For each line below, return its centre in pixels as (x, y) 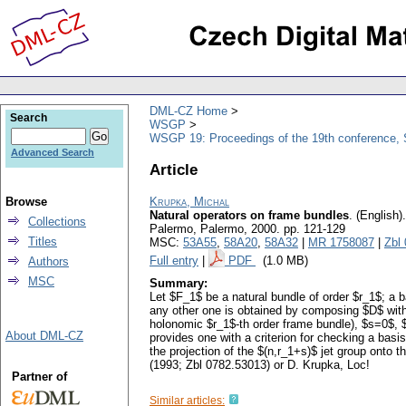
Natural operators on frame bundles (249, 216)
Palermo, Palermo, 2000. (217, 229)
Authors (48, 261)
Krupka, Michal (189, 202)
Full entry (174, 261)
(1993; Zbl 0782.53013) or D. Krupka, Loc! (260, 365)
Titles (43, 242)
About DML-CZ (44, 336)
